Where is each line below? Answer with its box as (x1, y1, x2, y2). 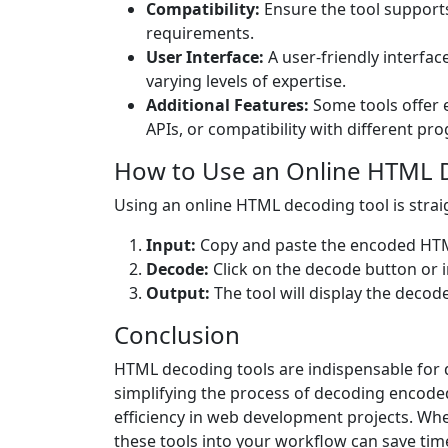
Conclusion (114, 318, 240, 352)
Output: (146, 282, 210, 305)
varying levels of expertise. (146, 70, 346, 93)
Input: (146, 234, 196, 257)
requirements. (146, 22, 254, 45)
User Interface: (146, 46, 264, 69)
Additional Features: (146, 94, 309, 117)
